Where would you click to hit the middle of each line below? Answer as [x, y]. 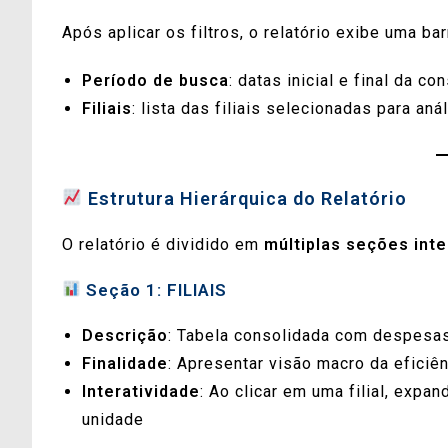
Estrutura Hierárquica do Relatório [244, 198]
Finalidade [125, 363]
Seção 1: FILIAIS [157, 289]
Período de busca [155, 80]
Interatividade [141, 391]
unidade [113, 419]
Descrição [125, 335]
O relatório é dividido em [163, 244]
